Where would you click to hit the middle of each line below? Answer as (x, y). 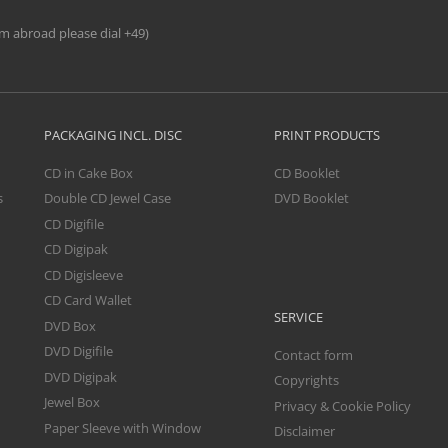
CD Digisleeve (83, 274)
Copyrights (306, 380)
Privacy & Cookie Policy (342, 405)
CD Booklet (307, 172)
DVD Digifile (78, 351)
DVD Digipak (80, 376)
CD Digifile (74, 223)
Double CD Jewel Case (107, 198)
